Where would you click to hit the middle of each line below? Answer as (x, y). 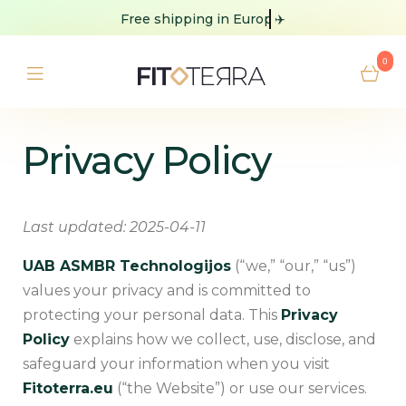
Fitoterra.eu (68, 388)
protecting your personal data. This (152, 314)
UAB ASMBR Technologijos (127, 266)
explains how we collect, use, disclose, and (223, 339)
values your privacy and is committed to (167, 290)
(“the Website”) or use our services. (240, 388)
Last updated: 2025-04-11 (114, 227)
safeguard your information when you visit (176, 363)
